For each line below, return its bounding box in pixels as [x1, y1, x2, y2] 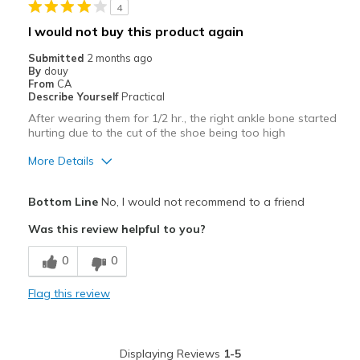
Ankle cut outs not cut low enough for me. [31, 297, 228, 310]
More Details [27, 153, 94, 169]
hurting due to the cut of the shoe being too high [27, 125, 285, 141]
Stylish [31, 238, 64, 252]
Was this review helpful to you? [27, 222, 206, 237]
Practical [121, 90, 165, 104]
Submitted [27, 51, 87, 65]
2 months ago [86, 51, 153, 65]
